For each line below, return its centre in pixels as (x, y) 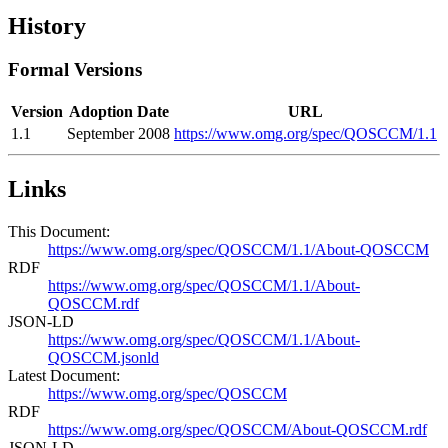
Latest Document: (64, 375)
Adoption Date (118, 112)
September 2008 (118, 134)
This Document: (59, 231)
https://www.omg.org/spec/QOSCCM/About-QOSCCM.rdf (237, 429)
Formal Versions (75, 70)
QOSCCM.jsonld (103, 357)
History (47, 25)
